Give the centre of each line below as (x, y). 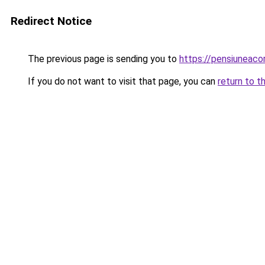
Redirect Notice (51, 21)
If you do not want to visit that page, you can (122, 81)
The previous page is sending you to (102, 59)
